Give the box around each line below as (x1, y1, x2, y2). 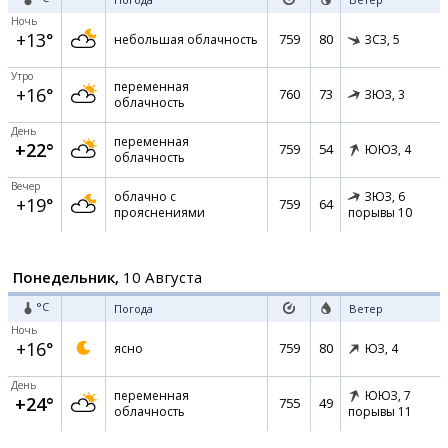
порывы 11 (348, 403, 412, 421)
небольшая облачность (114, 31, 258, 48)
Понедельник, (13, 267, 119, 287)
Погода (114, 301, 153, 316)
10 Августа (119, 267, 202, 287)
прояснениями (114, 204, 205, 221)
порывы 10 (348, 204, 412, 222)
